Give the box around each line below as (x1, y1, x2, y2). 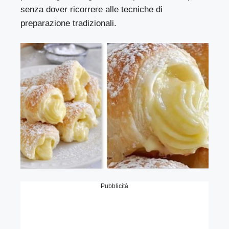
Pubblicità (101, 182, 128, 190)
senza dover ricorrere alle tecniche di (20, 4, 163, 14)
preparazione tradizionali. (20, 18, 117, 28)
